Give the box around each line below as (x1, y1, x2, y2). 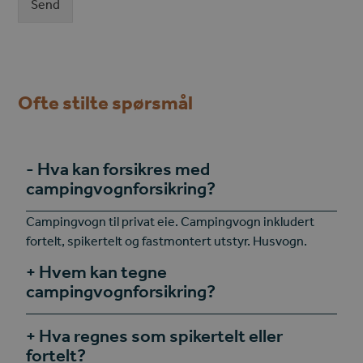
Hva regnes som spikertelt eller (39, 323, 284, 348)
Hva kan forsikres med (37, 156, 211, 181)
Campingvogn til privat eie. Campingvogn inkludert (26, 212, 315, 229)
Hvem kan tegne (39, 259, 168, 284)
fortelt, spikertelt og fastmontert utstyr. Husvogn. (26, 232, 308, 249)
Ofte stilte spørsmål (18, 90, 194, 114)
